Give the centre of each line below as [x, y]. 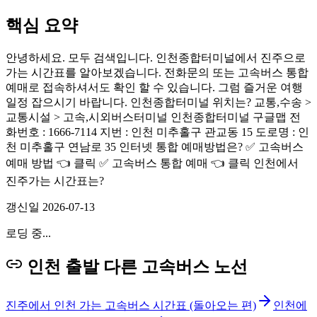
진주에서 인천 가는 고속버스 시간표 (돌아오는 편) [131, 305]
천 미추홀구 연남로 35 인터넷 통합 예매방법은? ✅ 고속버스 [155, 146]
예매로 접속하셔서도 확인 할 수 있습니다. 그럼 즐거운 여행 [154, 87]
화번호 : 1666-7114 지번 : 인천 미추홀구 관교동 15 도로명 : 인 [157, 132]
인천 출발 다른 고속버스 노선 [137, 266]
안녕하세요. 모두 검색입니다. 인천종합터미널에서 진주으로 [156, 57]
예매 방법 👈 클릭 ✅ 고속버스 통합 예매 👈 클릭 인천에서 [152, 163]
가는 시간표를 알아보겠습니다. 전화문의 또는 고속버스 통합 [157, 72]
